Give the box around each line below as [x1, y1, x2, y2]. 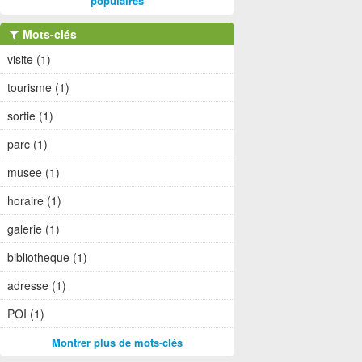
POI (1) [7, 305, 44, 322]
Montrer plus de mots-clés [52, 335, 183, 351]
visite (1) [7, 51, 51, 68]
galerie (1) [7, 221, 60, 238]
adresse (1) [7, 277, 66, 294]
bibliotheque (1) [7, 249, 87, 266]
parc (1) [7, 136, 48, 153]
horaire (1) [7, 192, 61, 209]
